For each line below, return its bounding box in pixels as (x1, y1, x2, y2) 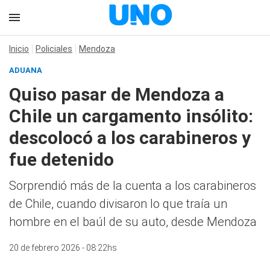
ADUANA (9, 66, 42, 75)
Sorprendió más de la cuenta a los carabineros (9, 178, 256, 193)
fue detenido (9, 149, 114, 170)
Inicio (9, 44, 29, 54)
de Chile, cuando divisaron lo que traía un (9, 196, 227, 211)
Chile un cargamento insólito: (9, 105, 253, 127)
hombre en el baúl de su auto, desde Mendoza (9, 215, 257, 229)
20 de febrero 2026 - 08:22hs (9, 243, 117, 253)
